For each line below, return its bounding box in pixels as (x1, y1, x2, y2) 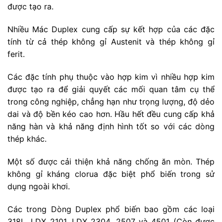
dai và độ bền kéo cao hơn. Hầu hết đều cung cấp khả (7, 109, 215, 119)
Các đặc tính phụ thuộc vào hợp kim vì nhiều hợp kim (7, 71, 215, 82)
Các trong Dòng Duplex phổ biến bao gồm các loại (7, 204, 215, 214)
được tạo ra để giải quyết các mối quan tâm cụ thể (7, 84, 215, 94)
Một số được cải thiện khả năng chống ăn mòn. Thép (7, 156, 215, 166)
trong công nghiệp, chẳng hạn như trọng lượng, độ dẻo (7, 96, 215, 107)
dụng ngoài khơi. (7, 181, 70, 191)
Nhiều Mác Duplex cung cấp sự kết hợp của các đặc (7, 24, 215, 35)
